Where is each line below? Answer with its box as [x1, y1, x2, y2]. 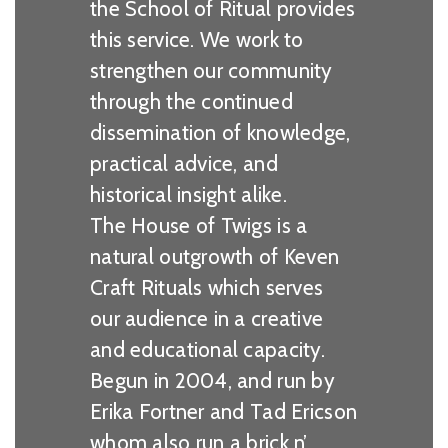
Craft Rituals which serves [90, 274, 324, 300]
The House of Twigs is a [90, 212, 308, 238]
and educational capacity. [90, 336, 325, 362]
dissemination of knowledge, [90, 119, 351, 145]
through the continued [90, 88, 293, 114]
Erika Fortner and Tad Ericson [90, 398, 358, 424]
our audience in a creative [90, 305, 324, 331]
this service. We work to [90, 26, 304, 52]
